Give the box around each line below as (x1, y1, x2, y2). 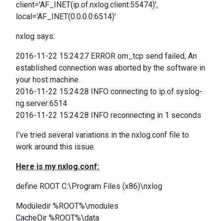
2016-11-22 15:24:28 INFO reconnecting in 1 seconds (16, 110, 201, 120)
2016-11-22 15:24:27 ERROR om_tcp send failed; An (16, 51, 197, 61)
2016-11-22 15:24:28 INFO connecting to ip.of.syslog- (16, 87, 202, 96)
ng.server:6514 (16, 99, 67, 108)
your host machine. (16, 75, 84, 84)
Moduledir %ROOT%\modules (16, 201, 118, 211)
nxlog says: (16, 32, 55, 41)
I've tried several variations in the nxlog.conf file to (16, 130, 189, 140)
